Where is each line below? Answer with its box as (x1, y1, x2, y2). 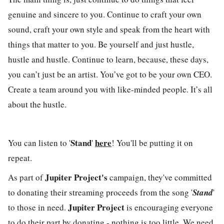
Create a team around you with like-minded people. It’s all (8, 83, 212, 95)
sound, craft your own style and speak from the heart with (8, 23, 210, 35)
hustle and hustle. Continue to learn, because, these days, (8, 53, 208, 65)
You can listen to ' (8, 137, 70, 149)
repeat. (8, 152, 32, 164)
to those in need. (8, 201, 68, 213)
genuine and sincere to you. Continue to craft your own (8, 8, 201, 20)
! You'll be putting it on (111, 137, 193, 149)
